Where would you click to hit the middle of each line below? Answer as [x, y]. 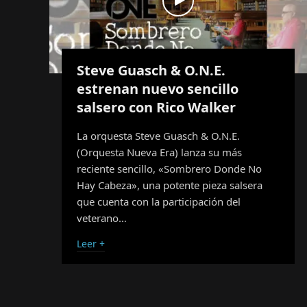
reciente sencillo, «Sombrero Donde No [169, 168]
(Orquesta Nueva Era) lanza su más [159, 152]
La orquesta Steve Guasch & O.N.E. [158, 135]
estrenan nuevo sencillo [158, 88]
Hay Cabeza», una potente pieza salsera [170, 185]
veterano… [102, 218]
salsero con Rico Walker [156, 107]
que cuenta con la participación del [159, 201]
